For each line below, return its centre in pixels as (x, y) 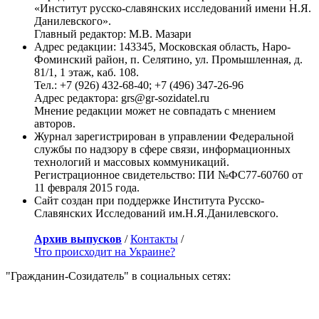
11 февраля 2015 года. (87, 187)
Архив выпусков (78, 239)
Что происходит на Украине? (105, 251)
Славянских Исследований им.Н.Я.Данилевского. (156, 213)
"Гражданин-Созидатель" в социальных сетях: (118, 276)
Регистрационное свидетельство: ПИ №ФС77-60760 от (168, 174)
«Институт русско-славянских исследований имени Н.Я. (173, 8)
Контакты (154, 239)
